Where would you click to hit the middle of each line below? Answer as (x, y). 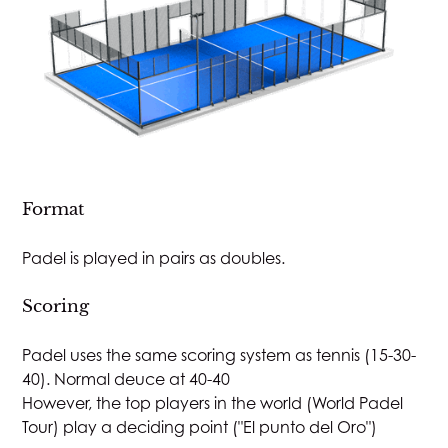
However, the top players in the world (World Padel (213, 402)
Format (53, 208)
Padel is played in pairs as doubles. (154, 257)
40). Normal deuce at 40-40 (126, 378)
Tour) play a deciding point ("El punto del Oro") (200, 426)
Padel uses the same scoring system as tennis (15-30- (219, 354)
